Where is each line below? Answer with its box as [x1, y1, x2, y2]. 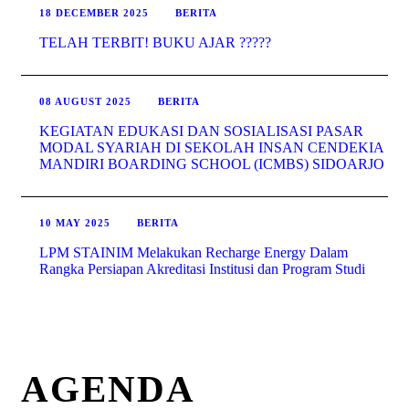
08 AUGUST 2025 [39, 96, 131, 108]
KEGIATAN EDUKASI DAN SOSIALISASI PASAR [39, 123, 363, 140]
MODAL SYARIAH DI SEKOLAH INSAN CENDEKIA [39, 140, 383, 156]
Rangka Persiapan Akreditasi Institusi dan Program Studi [39, 261, 365, 278]
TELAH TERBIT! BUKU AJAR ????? [39, 35, 271, 51]
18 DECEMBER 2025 [39, 7, 149, 19]
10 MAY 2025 [39, 217, 110, 229]
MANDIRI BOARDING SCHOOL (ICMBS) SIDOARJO [39, 156, 384, 173]
